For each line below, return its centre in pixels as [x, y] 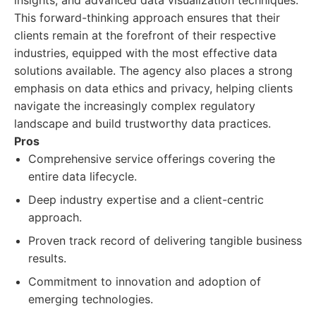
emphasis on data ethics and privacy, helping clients [153, 88]
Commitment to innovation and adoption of [145, 281]
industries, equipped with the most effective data [146, 53]
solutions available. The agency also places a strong [153, 71]
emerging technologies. [91, 299]
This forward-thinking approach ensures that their [147, 18]
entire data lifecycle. [83, 176]
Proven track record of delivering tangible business [165, 241]
